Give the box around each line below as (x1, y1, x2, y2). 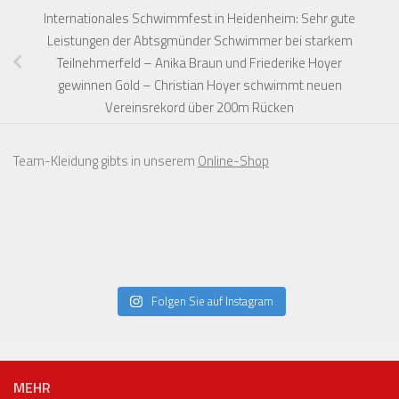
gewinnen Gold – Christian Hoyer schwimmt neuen (57, 74, 342, 95)
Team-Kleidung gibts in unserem (13, 150, 198, 171)
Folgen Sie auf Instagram (151, 291, 273, 310)
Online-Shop (198, 150, 269, 171)
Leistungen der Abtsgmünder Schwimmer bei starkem (46, 29, 353, 51)
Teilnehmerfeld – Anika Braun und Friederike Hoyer (57, 52, 342, 73)
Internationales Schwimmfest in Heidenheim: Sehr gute (44, 7, 355, 28)
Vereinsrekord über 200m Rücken (105, 96, 294, 118)
